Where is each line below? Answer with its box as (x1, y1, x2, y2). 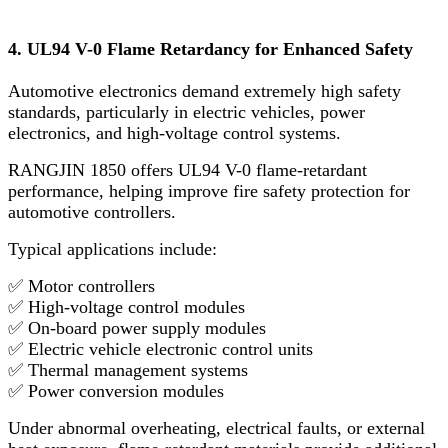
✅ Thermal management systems (8, 359, 248, 380)
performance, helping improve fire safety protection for (8, 180, 410, 201)
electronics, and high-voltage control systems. (8, 122, 341, 143)
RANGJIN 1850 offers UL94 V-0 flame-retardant (8, 159, 367, 180)
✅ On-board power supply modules (8, 317, 266, 338)
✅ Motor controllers (8, 275, 155, 296)
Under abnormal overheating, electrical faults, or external (8, 417, 425, 438)
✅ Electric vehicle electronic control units (8, 338, 313, 359)
